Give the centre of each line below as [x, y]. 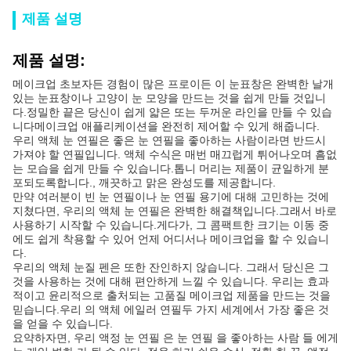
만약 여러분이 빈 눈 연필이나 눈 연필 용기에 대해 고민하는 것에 [171, 197]
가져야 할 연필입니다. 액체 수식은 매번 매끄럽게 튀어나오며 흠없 [175, 154]
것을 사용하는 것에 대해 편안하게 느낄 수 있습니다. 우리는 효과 [171, 281]
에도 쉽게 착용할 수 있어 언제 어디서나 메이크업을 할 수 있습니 [171, 239]
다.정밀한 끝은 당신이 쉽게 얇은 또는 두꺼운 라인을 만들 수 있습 [172, 112]
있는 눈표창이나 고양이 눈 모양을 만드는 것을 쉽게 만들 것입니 [169, 98]
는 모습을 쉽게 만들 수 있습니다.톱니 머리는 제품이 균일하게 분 [171, 168]
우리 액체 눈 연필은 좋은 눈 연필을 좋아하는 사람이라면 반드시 [169, 140]
